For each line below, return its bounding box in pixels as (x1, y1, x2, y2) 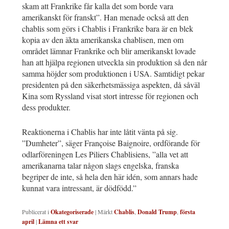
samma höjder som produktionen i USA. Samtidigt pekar (22, 68, 204, 79)
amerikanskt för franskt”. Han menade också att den (22, 12, 189, 23)
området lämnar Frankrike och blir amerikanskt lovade (22, 45, 196, 57)
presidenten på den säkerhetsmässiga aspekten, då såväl (22, 79, 200, 90)
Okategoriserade (51, 208, 94, 217)
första (180, 208, 195, 217)
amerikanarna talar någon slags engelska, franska (22, 160, 179, 171)
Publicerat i (22, 208, 49, 216)
